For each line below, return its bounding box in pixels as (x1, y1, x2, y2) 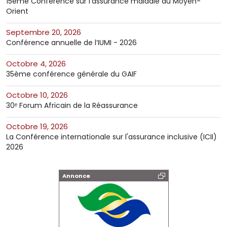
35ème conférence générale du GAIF (6, 68, 137, 79)
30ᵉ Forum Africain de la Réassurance (6, 100, 138, 110)
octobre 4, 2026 (12, 58, 66, 69)
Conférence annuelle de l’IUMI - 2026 (6, 37, 137, 48)
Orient (6, 6, 28, 16)
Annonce (62, 171, 90, 180)
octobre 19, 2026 (12, 121, 68, 132)
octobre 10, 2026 (12, 89, 68, 100)
